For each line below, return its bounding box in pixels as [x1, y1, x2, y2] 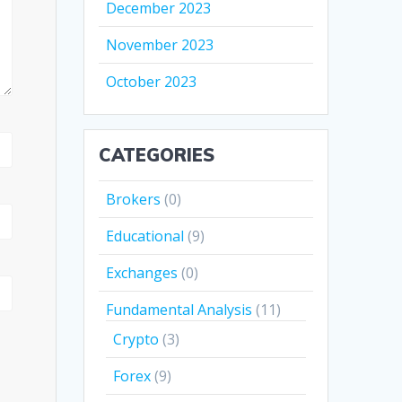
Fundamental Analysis [106, 300, 253, 320]
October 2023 [106, 72, 197, 92]
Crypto [113, 329, 160, 350]
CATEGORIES [99, 144, 215, 167]
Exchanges [106, 263, 179, 284]
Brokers [106, 189, 162, 210]
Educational [106, 226, 185, 247]
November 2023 [106, 35, 214, 56]
